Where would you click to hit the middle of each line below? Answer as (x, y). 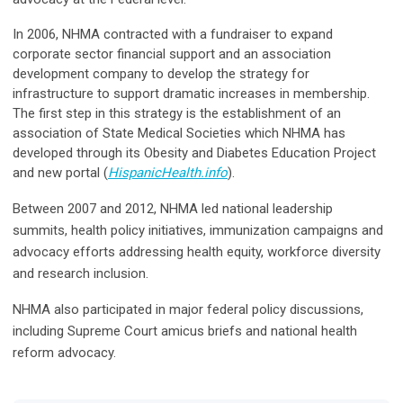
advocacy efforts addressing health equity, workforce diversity (197, 252)
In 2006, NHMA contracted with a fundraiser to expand (173, 35)
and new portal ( (60, 173)
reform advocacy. (64, 353)
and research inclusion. (81, 274)
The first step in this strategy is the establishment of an (177, 114)
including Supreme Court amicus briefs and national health (185, 331)
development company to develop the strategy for (161, 74)
